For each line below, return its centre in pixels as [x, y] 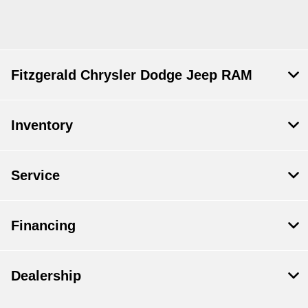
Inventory [42, 125]
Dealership [46, 276]
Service [35, 176]
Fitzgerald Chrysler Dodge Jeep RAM [132, 75]
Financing [43, 226]
